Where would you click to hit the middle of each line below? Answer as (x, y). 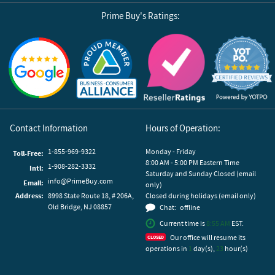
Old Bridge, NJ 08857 (80, 206)
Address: (29, 195)
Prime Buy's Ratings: (141, 16)
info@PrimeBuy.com (80, 180)
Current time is (183, 223)
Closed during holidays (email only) (201, 195)
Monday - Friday (171, 151)
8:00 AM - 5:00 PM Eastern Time (193, 162)
